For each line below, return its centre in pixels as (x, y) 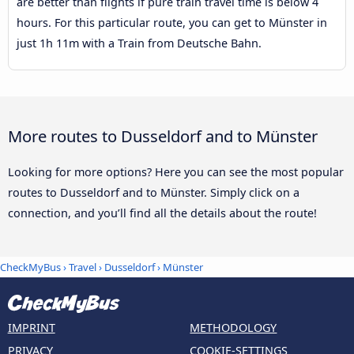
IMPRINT (31, 328)
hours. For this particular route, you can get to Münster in (172, 23)
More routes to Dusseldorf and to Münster (163, 136)
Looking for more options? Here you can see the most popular (176, 171)
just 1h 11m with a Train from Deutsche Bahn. (139, 43)
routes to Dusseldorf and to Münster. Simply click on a (154, 192)
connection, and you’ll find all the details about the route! (162, 213)
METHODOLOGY (233, 328)
